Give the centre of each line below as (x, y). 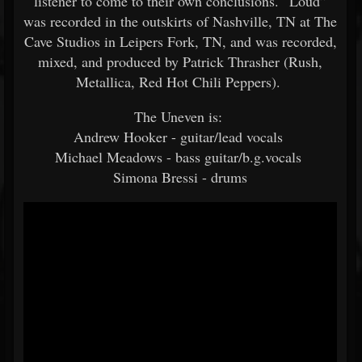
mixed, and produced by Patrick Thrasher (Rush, (180, 61)
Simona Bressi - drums (180, 177)
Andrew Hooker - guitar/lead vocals (180, 137)
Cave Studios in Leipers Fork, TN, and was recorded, (180, 41)
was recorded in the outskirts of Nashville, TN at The (180, 21)
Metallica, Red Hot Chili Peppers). (180, 82)
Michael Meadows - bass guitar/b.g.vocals (180, 157)
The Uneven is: (180, 116)
